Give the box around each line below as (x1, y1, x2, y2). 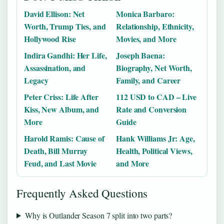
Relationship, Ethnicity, (116, 20, 194, 32)
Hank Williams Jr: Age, (116, 132, 195, 144)
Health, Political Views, (116, 144, 192, 156)
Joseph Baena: (116, 49, 165, 61)
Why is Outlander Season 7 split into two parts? (24, 209, 172, 220)
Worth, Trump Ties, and (24, 20, 106, 32)
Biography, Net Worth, (116, 61, 192, 73)
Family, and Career (116, 74, 181, 86)
